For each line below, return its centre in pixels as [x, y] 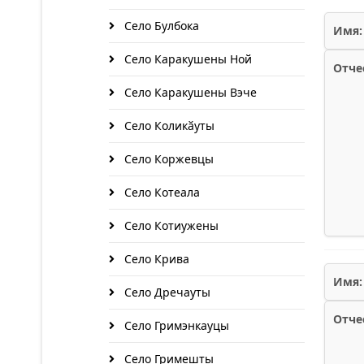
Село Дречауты [166, 292]
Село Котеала [160, 192]
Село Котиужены [170, 225]
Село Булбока [160, 26]
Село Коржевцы [167, 159]
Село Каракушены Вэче [189, 92]
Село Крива [155, 259]
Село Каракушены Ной [186, 59]
